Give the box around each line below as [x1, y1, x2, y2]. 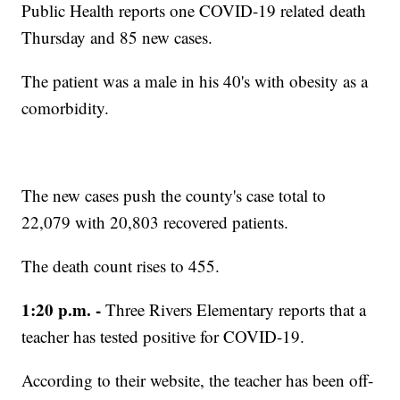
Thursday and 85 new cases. [21, 26, 213, 49]
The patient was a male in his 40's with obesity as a [21, 70, 369, 93]
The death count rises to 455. [21, 254, 221, 278]
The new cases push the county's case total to [21, 184, 327, 207]
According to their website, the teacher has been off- [21, 369, 374, 392]
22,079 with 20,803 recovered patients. [21, 211, 289, 234]
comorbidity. [21, 96, 110, 120]
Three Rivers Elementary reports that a [101, 298, 367, 321]
